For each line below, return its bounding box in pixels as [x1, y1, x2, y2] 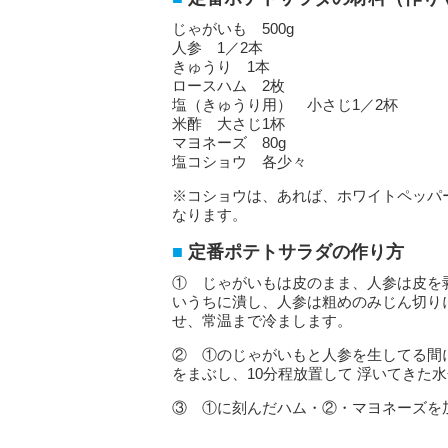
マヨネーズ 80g [172, 134, 286, 151]
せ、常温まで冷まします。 [172, 312, 352, 329]
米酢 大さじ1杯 [172, 115, 285, 132]
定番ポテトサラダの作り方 [188, 242, 404, 262]
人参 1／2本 [172, 39, 263, 56]
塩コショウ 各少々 [172, 153, 307, 170]
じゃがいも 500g [172, 20, 294, 37]
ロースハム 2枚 [172, 77, 285, 94]
